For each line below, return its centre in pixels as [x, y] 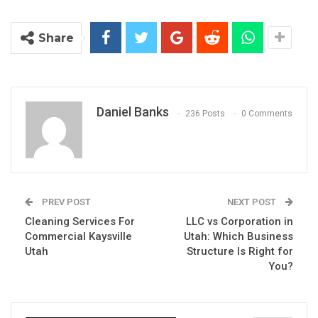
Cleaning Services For [80, 222]
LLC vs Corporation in [240, 222]
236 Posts [205, 113]
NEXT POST [253, 202]
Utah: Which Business [238, 237]
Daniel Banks [133, 112]
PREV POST [65, 202]
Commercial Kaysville [78, 237]
